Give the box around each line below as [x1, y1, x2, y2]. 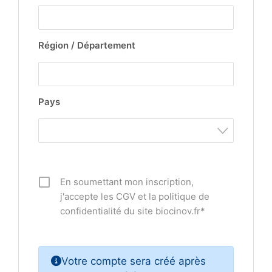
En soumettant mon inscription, [60, 176, 194, 188]
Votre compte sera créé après [61, 255, 206, 267]
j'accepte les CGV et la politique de [60, 191, 209, 202]
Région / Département [38, 39, 135, 51]
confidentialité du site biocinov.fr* [60, 205, 205, 217]
